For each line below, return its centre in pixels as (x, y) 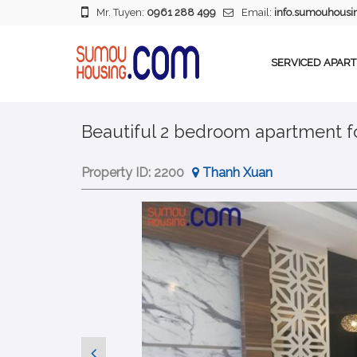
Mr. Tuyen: (122, 12)
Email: (258, 12)
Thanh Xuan (237, 173)
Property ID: (118, 173)
